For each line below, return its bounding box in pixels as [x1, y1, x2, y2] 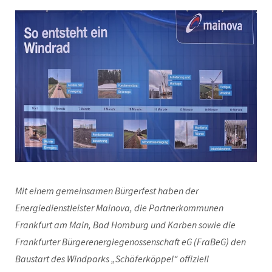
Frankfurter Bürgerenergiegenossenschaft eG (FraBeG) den [15, 236, 246, 248]
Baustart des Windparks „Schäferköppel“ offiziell [15, 253, 209, 265]
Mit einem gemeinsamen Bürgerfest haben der [15, 185, 199, 197]
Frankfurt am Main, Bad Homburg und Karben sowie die [15, 219, 236, 231]
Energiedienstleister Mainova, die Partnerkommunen [15, 202, 223, 214]
